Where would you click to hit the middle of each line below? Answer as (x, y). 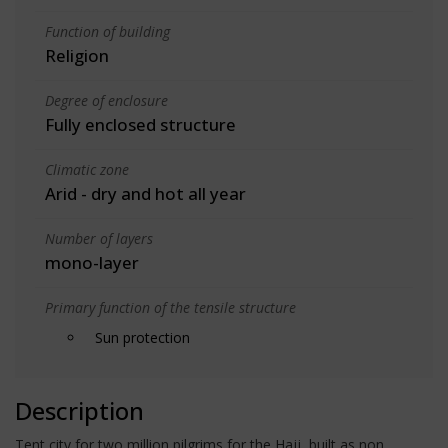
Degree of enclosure (106, 100)
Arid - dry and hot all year (145, 193)
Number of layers (99, 238)
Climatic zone (87, 169)
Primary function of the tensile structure (170, 307)
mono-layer (92, 262)
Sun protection (142, 337)
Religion (77, 55)
